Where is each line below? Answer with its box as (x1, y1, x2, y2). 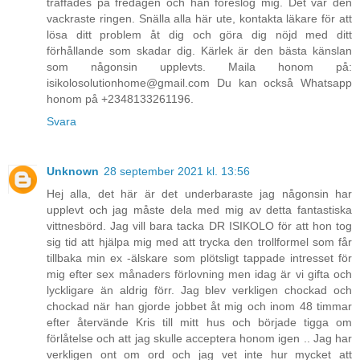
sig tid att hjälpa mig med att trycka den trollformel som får (47, 235, 352, 248)
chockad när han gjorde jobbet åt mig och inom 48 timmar (47, 299, 352, 313)
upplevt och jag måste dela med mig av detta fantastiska (47, 202, 352, 216)
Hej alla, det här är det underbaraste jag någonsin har (47, 186, 352, 200)
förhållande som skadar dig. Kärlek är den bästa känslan (47, 43, 352, 57)
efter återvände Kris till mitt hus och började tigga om (47, 315, 352, 329)
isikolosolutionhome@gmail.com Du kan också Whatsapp (47, 76, 352, 89)
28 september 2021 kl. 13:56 (104, 164, 250, 178)
